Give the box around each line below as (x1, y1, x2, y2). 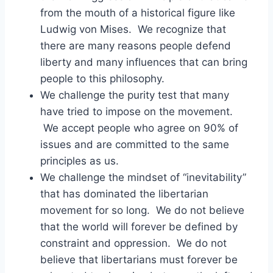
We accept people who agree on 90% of (40, 121, 238, 134)
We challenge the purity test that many (40, 88, 229, 101)
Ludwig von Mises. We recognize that (40, 23, 226, 35)
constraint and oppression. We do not (40, 236, 227, 249)
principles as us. (40, 154, 119, 167)
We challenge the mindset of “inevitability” (40, 171, 246, 183)
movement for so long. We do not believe (40, 204, 244, 216)
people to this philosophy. (40, 72, 165, 85)
